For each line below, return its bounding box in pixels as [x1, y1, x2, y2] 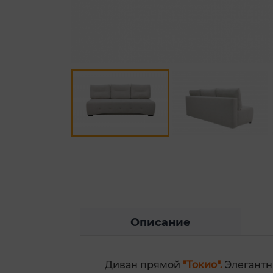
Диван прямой [105, 259, 183, 271]
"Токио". [183, 259, 222, 271]
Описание [130, 216, 191, 230]
